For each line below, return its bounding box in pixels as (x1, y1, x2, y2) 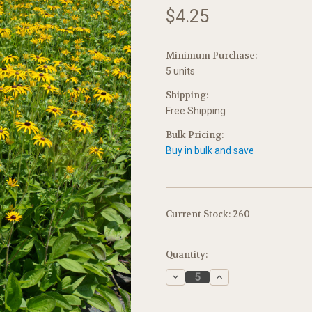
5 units (166, 65, 195, 77)
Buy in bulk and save (166, 144, 254, 156)
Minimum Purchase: (166, 49, 257, 61)
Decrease (169, 270, 214, 283)
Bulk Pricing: (166, 128, 224, 141)
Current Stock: (166, 208, 233, 220)
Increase (213, 270, 256, 283)
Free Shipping (166, 104, 226, 116)
